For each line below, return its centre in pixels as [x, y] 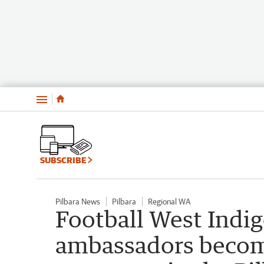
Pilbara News [78, 201]
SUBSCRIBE [64, 160]
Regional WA [169, 201]
